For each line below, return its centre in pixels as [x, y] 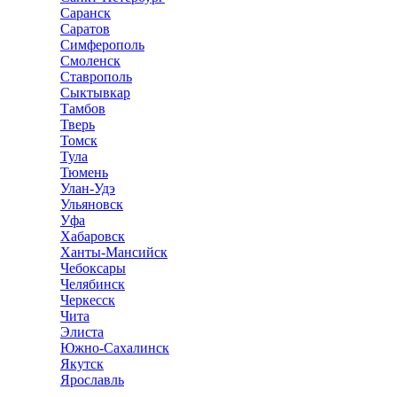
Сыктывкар [95, 92]
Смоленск [90, 60]
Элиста [82, 331]
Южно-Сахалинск [115, 347]
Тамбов [83, 108]
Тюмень [84, 172]
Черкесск [88, 300]
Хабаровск [93, 236]
